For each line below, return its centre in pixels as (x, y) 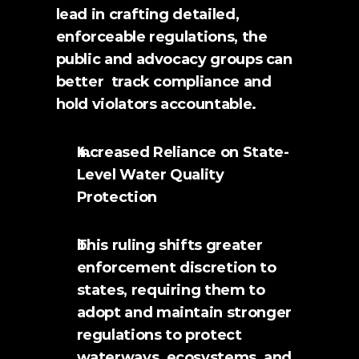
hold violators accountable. (156, 104)
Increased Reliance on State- (183, 152)
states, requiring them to (171, 290)
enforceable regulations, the (161, 37)
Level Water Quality (150, 175)
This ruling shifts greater (169, 245)
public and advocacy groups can (174, 59)
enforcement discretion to (176, 268)
